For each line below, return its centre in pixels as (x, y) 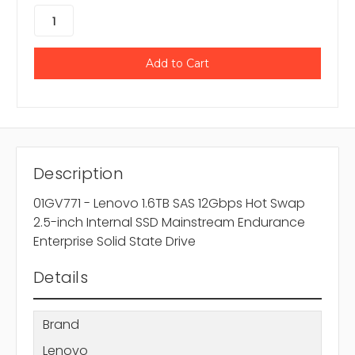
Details (61, 278)
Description (78, 174)
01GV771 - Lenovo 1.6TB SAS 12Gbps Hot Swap (169, 204)
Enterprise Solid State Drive (115, 242)
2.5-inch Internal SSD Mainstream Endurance (169, 223)
